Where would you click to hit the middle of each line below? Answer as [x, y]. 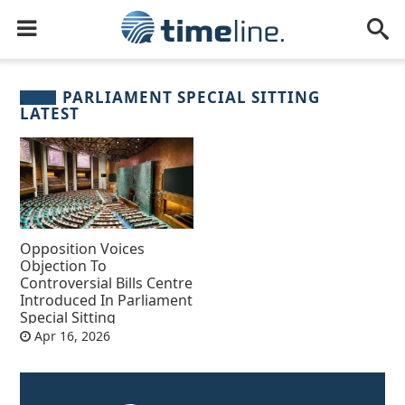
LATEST [50, 114]
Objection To [64, 265]
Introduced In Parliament [107, 300]
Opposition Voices [83, 248]
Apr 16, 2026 [71, 335]
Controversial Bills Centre [107, 283]
